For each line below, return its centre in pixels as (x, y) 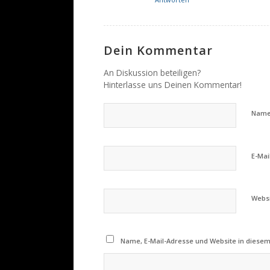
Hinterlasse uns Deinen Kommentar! (173, 84)
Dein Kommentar (158, 50)
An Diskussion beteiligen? (152, 72)
